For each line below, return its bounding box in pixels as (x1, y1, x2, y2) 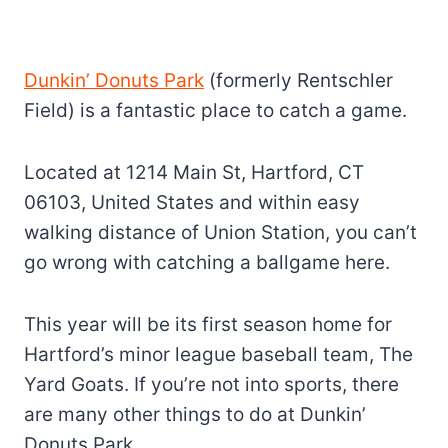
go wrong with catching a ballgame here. (24, 250, 390, 274)
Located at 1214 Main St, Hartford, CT (24, 160, 364, 184)
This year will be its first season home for (24, 312, 392, 336)
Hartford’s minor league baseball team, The (24, 342, 413, 366)
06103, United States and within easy (24, 190, 360, 214)
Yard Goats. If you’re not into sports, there (24, 372, 399, 396)
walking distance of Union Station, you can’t (24, 220, 417, 244)
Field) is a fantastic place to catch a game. (24, 98, 407, 122)
